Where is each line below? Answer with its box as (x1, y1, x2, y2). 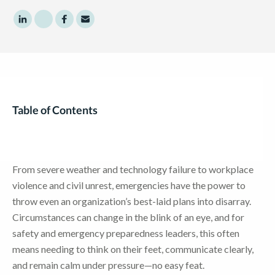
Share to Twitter (42, 19, 111, 31)
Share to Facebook (63, 19, 143, 31)
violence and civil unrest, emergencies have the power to (12, 179, 246, 191)
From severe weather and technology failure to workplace (12, 163, 254, 175)
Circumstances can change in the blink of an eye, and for (12, 211, 244, 223)
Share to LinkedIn (21, 19, 95, 31)
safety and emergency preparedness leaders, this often (12, 227, 239, 239)
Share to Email (84, 19, 144, 31)
